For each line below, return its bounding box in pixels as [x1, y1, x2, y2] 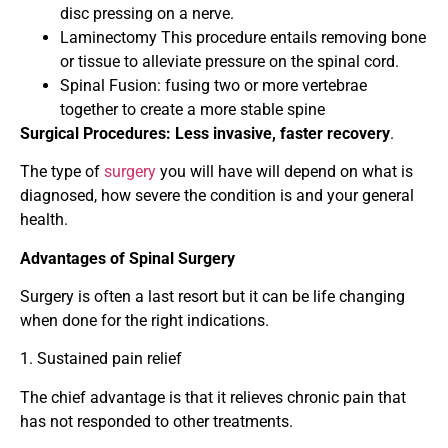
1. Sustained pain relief [20, 349, 182, 369]
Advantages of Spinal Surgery [20, 248, 235, 268]
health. [20, 210, 68, 230]
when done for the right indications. [20, 311, 269, 331]
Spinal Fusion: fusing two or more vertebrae [60, 75, 367, 95]
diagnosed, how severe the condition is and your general [20, 186, 414, 206]
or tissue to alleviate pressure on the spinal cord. [60, 51, 399, 71]
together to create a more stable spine [60, 99, 325, 119]
